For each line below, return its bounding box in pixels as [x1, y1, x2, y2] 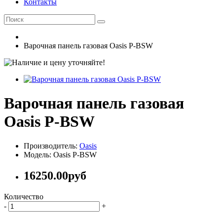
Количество [4, 192, 43, 201]
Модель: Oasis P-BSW [24, 150, 97, 159]
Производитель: [24, 141, 79, 150]
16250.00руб [24, 169, 86, 182]
